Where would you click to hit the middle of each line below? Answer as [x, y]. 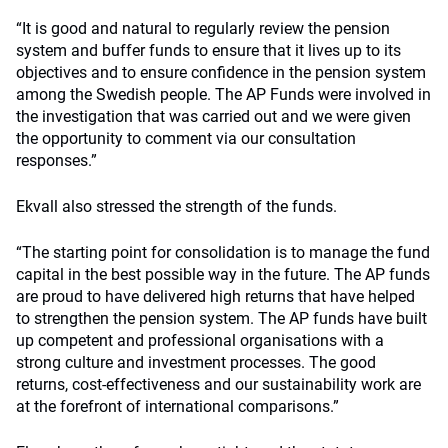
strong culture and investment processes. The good [196, 362]
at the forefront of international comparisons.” [177, 406]
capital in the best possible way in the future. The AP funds [223, 274]
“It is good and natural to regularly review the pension [203, 28]
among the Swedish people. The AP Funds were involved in [223, 94]
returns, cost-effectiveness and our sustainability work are [218, 384]
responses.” [56, 160]
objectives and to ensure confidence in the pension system [221, 72]
